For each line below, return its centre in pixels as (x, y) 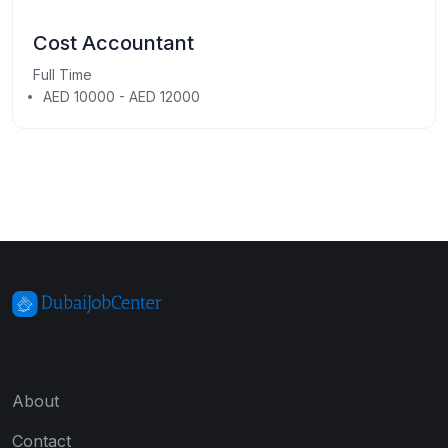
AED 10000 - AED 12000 (121, 96)
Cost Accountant (113, 42)
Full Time (62, 74)
